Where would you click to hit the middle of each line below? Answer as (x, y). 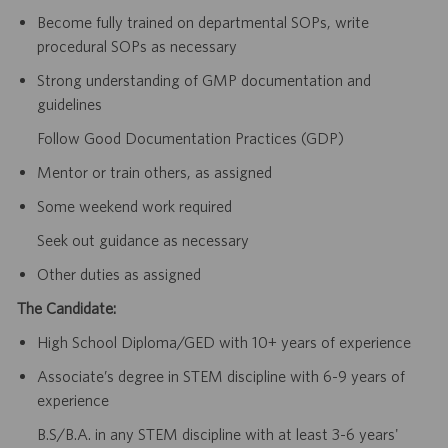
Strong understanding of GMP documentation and (203, 80)
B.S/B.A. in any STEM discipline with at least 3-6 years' (217, 434)
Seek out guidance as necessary (142, 240)
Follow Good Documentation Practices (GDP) (190, 138)
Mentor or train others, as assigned (154, 172)
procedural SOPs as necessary (136, 46)
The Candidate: (66, 308)
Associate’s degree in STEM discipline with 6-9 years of (220, 376)
